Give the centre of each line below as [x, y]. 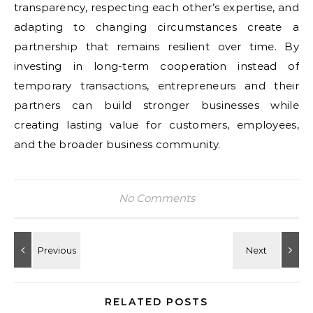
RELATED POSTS [156, 302]
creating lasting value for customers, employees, [156, 125]
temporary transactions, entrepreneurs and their [156, 86]
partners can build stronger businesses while [156, 105]
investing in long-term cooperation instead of [156, 66]
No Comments [156, 198]
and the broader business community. [117, 144]
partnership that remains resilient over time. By [156, 46]
